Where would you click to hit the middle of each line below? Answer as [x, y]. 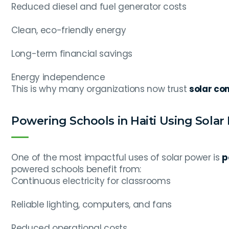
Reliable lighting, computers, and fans [92, 205]
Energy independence [58, 77]
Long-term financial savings [72, 54]
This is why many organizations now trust [100, 89]
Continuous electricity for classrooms [91, 181]
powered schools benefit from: [76, 169]
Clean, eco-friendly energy [69, 30]
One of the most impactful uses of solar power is [117, 158]
